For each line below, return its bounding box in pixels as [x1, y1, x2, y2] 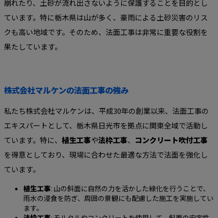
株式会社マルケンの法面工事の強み [4, 84, 128, 96]
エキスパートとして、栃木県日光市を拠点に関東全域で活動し [4, 120, 208, 130]
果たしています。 [4, 41, 62, 52]
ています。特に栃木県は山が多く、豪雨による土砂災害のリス [4, 12, 208, 23]
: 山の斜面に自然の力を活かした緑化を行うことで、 [51, 183, 210, 193]
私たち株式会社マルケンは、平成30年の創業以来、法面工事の [4, 105, 209, 116]
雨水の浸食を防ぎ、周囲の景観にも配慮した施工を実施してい [23, 193, 214, 203]
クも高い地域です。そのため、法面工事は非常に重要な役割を [4, 27, 208, 37]
